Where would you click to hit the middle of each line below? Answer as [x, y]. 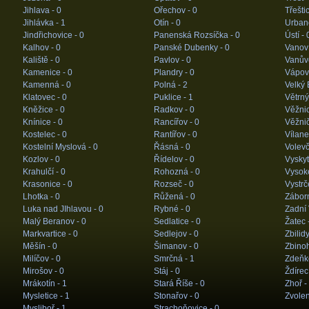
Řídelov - [171, 159]
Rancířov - [174, 122]
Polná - [168, 85]
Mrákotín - [42, 283]
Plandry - [171, 72]
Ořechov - [173, 10]
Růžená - [172, 197]
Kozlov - [39, 159]
